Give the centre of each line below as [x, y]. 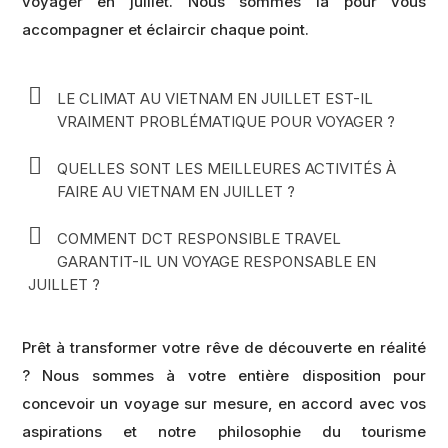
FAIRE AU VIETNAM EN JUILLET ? [175, 192]
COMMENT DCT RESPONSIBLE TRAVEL [198, 239]
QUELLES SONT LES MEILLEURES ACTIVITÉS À [226, 169]
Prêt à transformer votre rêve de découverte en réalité [224, 347]
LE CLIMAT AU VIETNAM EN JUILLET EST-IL [214, 99]
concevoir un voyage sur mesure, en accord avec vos [224, 403]
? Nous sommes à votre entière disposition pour [224, 375]
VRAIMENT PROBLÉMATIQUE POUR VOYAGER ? [225, 122]
